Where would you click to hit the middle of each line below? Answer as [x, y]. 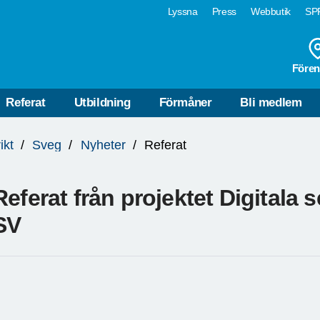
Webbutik [271, 11]
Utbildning [102, 103]
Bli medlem [271, 103]
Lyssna [182, 11]
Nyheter [103, 145]
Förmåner [185, 103]
